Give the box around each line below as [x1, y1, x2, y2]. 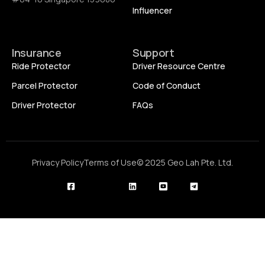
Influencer [132, 5, 172, 17]
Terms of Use [83, 157, 137, 169]
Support [132, 46, 174, 60]
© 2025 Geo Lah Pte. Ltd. [137, 157, 233, 169]
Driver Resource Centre [132, 60, 225, 72]
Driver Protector [12, 99, 76, 111]
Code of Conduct [132, 80, 201, 92]
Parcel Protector [12, 80, 77, 92]
